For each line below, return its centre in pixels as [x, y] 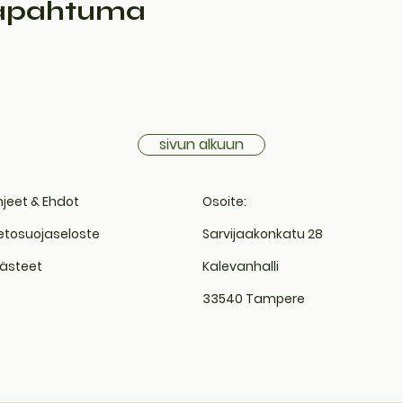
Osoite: [224, 201]
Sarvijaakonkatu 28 [262, 234]
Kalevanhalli [240, 266]
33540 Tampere [253, 299]
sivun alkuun [201, 144]
